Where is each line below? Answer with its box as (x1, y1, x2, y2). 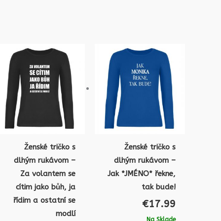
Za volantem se (20, 169, 76, 178)
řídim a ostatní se (13, 195, 76, 205)
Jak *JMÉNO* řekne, (107, 169, 176, 178)
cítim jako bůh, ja (16, 182, 76, 191)
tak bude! (141, 182, 176, 191)
